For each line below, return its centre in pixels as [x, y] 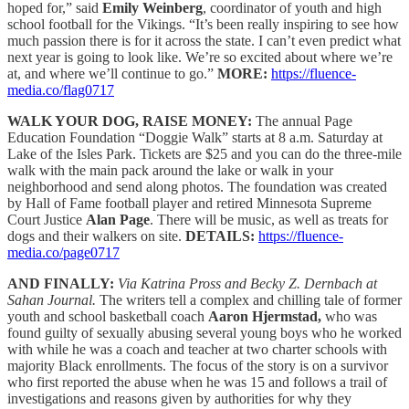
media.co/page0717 [63, 252]
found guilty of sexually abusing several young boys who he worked [204, 332]
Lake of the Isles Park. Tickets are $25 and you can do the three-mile [204, 153]
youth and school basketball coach [108, 316]
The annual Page [304, 121]
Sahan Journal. [52, 299]
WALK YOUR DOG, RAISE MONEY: [131, 121]
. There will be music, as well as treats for [269, 219]
